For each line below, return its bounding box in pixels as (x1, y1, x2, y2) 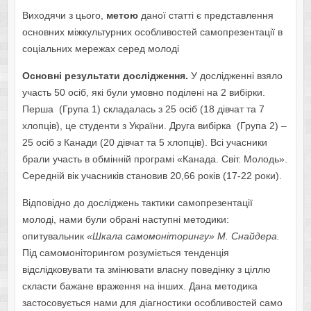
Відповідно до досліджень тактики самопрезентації (22, 197, 253, 209)
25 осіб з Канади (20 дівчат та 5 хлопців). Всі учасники (22, 137, 267, 149)
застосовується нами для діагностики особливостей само (22, 297, 283, 309)
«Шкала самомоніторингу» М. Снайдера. (86, 230, 280, 242)
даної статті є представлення (137, 10, 274, 22)
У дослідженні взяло (190, 70, 283, 82)
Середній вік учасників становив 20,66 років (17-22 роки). (22, 170, 282, 182)
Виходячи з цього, (22, 10, 106, 22)
